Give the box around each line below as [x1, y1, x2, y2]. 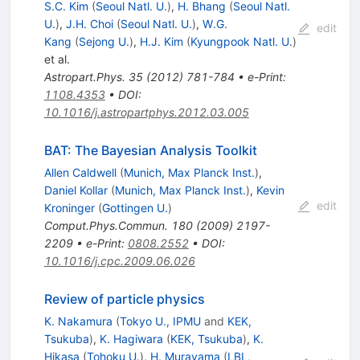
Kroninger [43, 201, 95, 215]
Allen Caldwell [43, 166, 117, 180]
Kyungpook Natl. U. [190, 35, 292, 49]
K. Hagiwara [99, 332, 163, 346]
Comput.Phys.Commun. [43, 219, 168, 233]
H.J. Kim [139, 35, 183, 49]
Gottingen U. [101, 201, 168, 215]
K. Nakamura [43, 314, 112, 329]
